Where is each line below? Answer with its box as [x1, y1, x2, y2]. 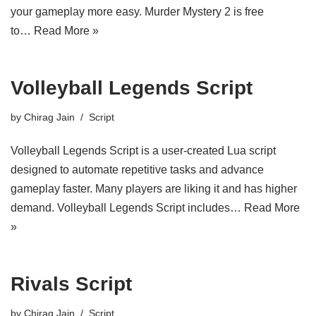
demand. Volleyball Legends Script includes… [11, 202, 244, 214]
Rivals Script [11, 273, 132, 295]
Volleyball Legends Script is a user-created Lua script [11, 145, 276, 157]
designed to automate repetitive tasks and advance [11, 164, 264, 176]
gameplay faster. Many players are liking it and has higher [11, 183, 297, 195]
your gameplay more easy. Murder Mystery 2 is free [11, 6, 264, 18]
